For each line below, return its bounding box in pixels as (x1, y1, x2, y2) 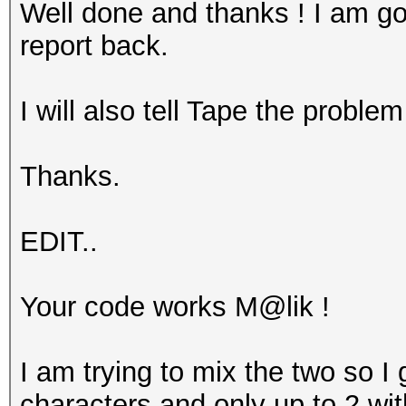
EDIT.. (20, 226, 98, 257)
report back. (20, 30, 169, 62)
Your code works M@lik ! (20, 291, 330, 323)
